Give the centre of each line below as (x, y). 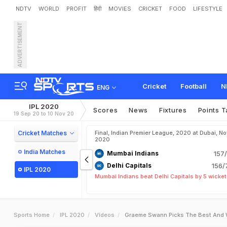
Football (194, 86)
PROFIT (77, 9)
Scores (106, 110)
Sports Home (32, 215)
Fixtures (173, 110)
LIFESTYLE (208, 9)
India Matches (45, 152)
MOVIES (120, 9)
